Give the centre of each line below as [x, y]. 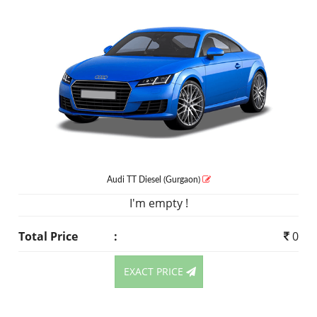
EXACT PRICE [155, 272]
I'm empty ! [158, 203]
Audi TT [122, 180]
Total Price [48, 237]
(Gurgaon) [181, 180]
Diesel [150, 180]
